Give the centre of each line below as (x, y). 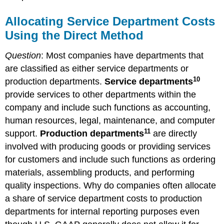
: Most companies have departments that (122, 56)
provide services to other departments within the (101, 95)
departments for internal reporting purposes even (102, 212)
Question (23, 56)
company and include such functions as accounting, (108, 108)
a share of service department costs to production (104, 199)
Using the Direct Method (74, 35)
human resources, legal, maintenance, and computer (110, 121)
